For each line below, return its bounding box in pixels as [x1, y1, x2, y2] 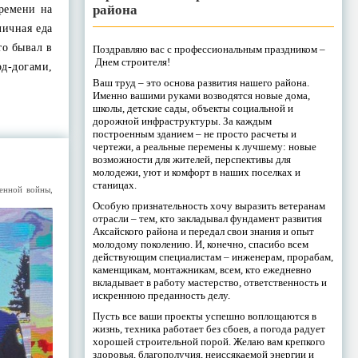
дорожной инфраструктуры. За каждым [92, 114, 272, 127]
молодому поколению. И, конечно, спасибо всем [92, 237, 308, 250]
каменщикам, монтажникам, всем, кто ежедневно [92, 263, 312, 276]
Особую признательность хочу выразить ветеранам [92, 199, 325, 212]
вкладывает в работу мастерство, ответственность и [92, 276, 327, 288]
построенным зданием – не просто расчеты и [92, 127, 296, 140]
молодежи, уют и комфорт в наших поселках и [92, 165, 300, 178]
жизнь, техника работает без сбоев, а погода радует [92, 322, 325, 335]
